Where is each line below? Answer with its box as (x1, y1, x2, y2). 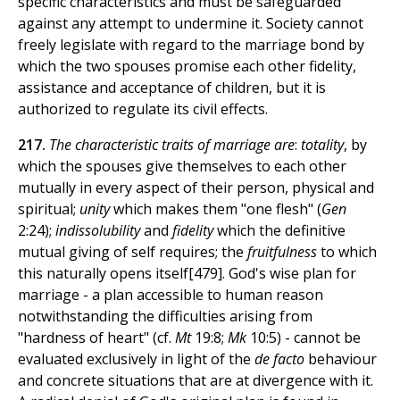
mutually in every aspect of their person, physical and (18, 178, 374, 198)
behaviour (308, 349, 377, 370)
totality (301, 135, 344, 155)
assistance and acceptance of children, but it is (18, 78, 326, 98)
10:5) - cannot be (250, 328, 361, 348)
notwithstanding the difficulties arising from (18, 306, 312, 327)
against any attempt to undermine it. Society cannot (18, 13, 363, 34)
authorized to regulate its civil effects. (18, 99, 268, 120)
